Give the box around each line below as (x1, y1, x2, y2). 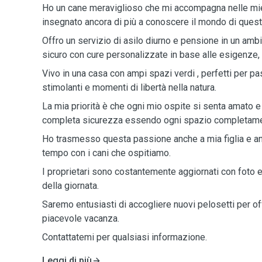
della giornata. (42, 180, 99, 191)
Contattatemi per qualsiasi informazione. (42, 232, 207, 243)
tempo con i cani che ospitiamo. (42, 147, 171, 158)
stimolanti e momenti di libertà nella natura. (42, 82, 216, 93)
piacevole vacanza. (42, 213, 119, 224)
